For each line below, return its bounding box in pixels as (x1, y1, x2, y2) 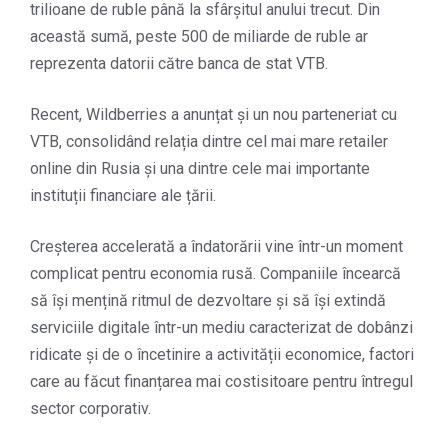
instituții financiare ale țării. (30, 186, 216, 206)
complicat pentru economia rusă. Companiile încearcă (30, 264, 401, 284)
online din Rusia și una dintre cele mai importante (30, 159, 370, 179)
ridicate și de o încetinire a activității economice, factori (30, 345, 414, 365)
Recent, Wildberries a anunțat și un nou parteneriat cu (30, 105, 397, 125)
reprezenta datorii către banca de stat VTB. (30, 54, 328, 74)
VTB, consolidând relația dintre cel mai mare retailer (30, 132, 388, 152)
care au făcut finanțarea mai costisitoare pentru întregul (30, 372, 413, 392)
